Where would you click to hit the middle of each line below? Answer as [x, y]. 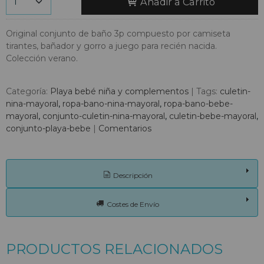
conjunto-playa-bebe [48, 128]
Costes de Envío [132, 204]
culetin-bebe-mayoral [213, 116]
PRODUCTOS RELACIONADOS [114, 249]
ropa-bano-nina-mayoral [111, 103]
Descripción [132, 175]
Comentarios [125, 128]
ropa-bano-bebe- [198, 103]
